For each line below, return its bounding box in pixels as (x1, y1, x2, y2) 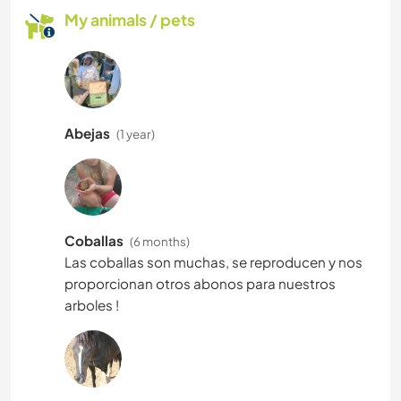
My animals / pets (64, 9, 195, 30)
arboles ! (64, 295, 119, 313)
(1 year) (116, 125, 155, 141)
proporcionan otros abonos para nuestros (64, 274, 336, 292)
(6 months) (130, 233, 190, 249)
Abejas (64, 124, 113, 141)
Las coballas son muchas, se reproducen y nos (64, 252, 363, 270)
